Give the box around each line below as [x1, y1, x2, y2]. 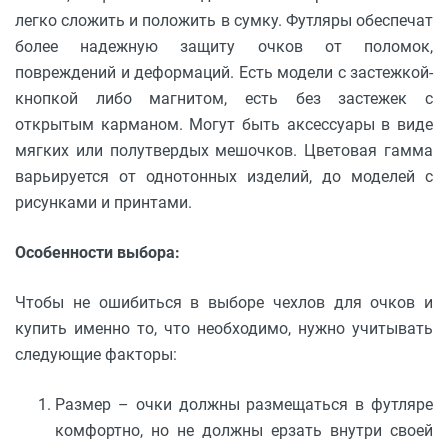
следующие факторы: [15, 344, 177, 364]
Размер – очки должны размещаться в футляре [55, 394, 433, 414]
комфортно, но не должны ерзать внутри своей [55, 420, 433, 440]
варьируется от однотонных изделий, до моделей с [15, 166, 433, 186]
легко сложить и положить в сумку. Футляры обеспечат [15, 10, 433, 30]
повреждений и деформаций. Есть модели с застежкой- [15, 62, 433, 82]
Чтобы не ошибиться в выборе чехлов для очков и [15, 292, 433, 312]
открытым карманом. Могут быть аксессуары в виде [15, 114, 433, 134]
